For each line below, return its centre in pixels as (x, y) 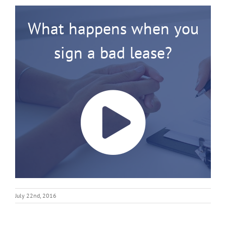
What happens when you (113, 29)
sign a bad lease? (113, 53)
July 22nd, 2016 (36, 196)
